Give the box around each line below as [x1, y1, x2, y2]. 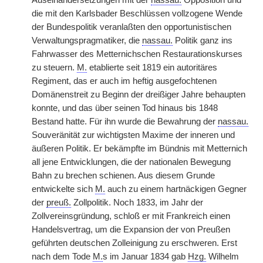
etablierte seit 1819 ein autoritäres [87, 63, 217, 72]
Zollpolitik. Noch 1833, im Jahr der [71, 198, 203, 207]
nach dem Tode [32, 252, 93, 261]
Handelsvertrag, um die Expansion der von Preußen [32, 225, 230, 234]
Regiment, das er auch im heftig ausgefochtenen [32, 76, 217, 86]
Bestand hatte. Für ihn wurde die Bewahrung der [32, 117, 218, 126]
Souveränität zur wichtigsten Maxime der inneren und [32, 130, 235, 140]
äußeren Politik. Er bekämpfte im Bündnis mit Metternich [32, 144, 247, 153]
